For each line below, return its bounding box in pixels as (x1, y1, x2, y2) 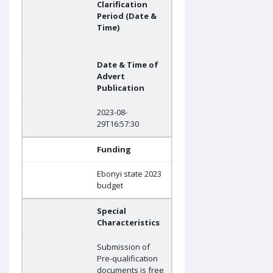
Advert (97, 71, 125, 82)
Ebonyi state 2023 (97, 168, 161, 180)
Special (97, 205, 126, 217)
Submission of (97, 241, 150, 253)
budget (97, 180, 123, 191)
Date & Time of (97, 59, 158, 71)
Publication (97, 82, 144, 94)
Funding (97, 144, 131, 155)
